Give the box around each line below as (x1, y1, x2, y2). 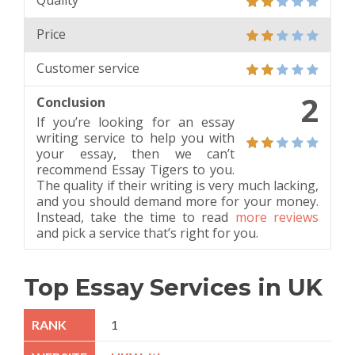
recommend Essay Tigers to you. (36, 160, 235, 178)
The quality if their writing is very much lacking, (36, 176, 319, 194)
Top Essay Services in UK (24, 273, 323, 301)
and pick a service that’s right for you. (36, 223, 258, 242)
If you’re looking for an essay (36, 113, 235, 131)
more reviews (235, 208, 319, 226)
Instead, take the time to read (36, 208, 235, 226)
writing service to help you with (36, 128, 235, 147)
